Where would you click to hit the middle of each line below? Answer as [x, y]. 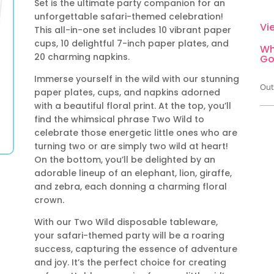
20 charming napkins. [82, 57]
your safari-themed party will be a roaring [129, 235]
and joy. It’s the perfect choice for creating [130, 262]
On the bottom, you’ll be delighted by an [124, 159]
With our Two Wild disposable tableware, [126, 222]
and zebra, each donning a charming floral [130, 186]
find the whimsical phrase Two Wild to [119, 119]
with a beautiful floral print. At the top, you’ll [132, 106]
